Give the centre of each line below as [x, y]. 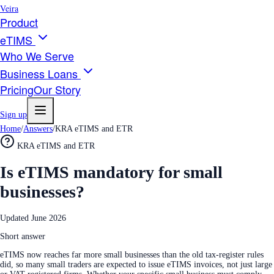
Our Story [57, 89]
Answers [38, 129]
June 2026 [49, 218]
